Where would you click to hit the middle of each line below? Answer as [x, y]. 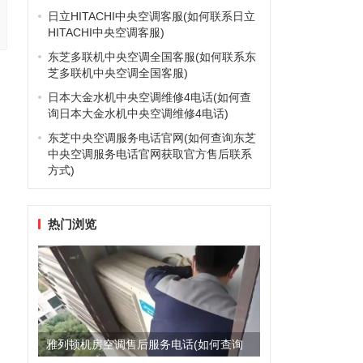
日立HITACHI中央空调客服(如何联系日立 [151, 16]
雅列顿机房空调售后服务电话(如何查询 [144, 344]
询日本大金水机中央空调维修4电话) [138, 113]
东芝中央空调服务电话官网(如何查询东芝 [152, 138]
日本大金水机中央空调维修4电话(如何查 [149, 97]
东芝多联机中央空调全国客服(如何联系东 [152, 57]
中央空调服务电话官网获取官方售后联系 [149, 154]
